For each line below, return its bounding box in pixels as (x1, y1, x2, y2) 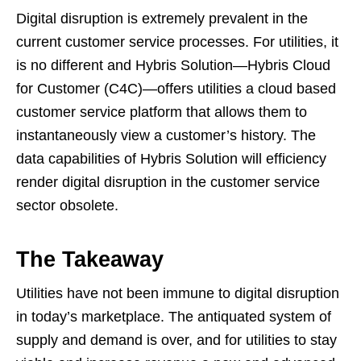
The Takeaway (16, 247, 164, 272)
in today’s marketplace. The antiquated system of (16, 309, 331, 326)
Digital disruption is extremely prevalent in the (16, 10, 308, 27)
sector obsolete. (16, 197, 118, 214)
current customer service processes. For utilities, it (16, 34, 338, 51)
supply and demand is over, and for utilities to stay (16, 332, 337, 349)
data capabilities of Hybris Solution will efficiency (16, 151, 326, 168)
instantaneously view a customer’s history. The (16, 127, 316, 144)
